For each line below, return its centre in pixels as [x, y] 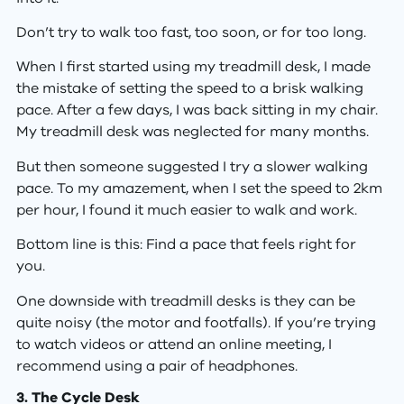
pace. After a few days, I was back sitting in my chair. [197, 110]
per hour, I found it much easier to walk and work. [186, 210]
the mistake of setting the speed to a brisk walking [189, 89]
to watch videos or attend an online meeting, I [174, 344]
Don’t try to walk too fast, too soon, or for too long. [191, 32]
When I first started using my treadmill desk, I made [193, 67]
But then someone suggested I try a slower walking [192, 166]
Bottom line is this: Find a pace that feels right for [186, 245]
